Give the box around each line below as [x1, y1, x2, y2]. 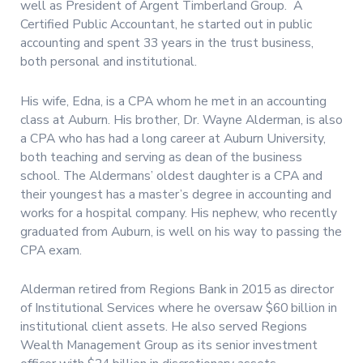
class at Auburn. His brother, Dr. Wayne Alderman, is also [20, 110, 343, 129]
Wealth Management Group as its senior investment [20, 335, 318, 354]
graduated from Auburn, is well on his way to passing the [20, 222, 342, 241]
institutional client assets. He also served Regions [20, 317, 307, 335]
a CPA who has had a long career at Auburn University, [20, 129, 326, 147]
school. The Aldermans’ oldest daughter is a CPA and [20, 166, 322, 185]
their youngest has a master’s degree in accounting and [20, 185, 331, 203]
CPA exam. [20, 241, 82, 259]
